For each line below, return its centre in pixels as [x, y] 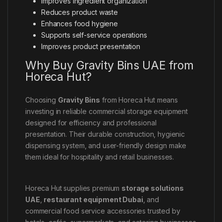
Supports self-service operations [94, 35]
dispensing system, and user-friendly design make [106, 145]
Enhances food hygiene [80, 23]
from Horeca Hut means [139, 100]
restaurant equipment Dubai [93, 199]
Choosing [42, 100]
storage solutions [153, 188]
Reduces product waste [80, 12]
